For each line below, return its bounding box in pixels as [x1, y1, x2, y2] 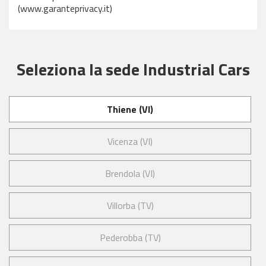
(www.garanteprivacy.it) [18, 1, 112, 15]
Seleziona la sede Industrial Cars [16, 56, 250, 82]
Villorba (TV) [106, 198, 154, 213]
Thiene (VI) [107, 102, 153, 116]
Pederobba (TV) [99, 230, 161, 245]
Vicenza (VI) [107, 134, 153, 148]
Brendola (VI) [105, 166, 155, 180]
